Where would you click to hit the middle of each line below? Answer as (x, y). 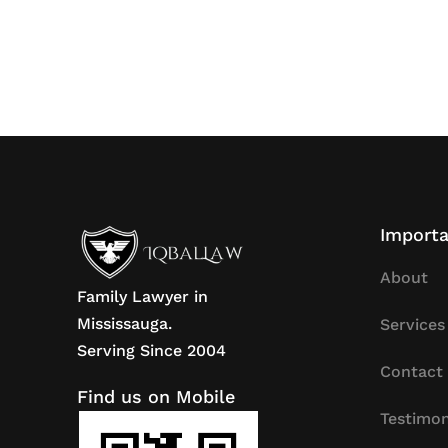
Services (412, 324)
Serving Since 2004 (152, 351)
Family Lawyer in (143, 297)
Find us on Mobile (156, 397)
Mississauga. (125, 324)
